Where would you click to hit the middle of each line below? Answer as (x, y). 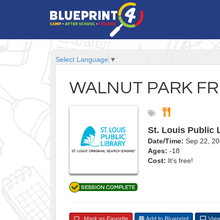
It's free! (179, 161)
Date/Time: (166, 141)
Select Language (82, 60)
